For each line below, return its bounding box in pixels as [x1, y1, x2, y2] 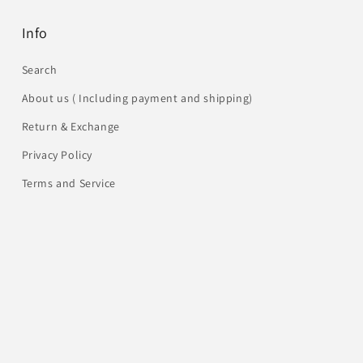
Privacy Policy [21, 147, 93, 162]
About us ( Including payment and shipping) [21, 91, 253, 105]
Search [21, 62, 58, 77]
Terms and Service [21, 176, 116, 190]
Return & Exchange [21, 119, 120, 134]
